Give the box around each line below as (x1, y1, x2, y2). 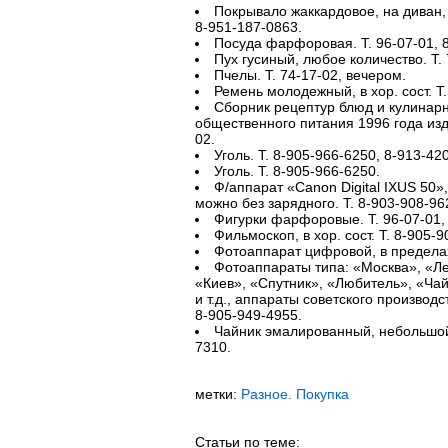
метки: (194, 386, 241, 402)
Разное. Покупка (240, 386, 349, 402)
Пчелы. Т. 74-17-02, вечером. (213, 67, 406, 83)
